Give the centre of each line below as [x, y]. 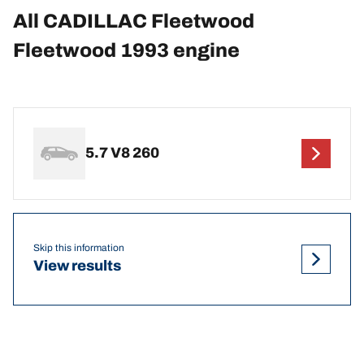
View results [77, 266]
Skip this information [79, 248]
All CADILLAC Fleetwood [134, 21]
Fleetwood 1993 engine [126, 50]
